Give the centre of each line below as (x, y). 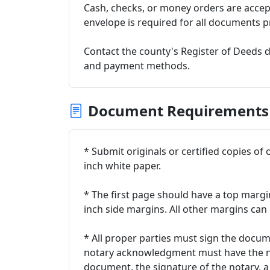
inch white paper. (122, 166)
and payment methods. (137, 66)
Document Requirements (178, 111)
